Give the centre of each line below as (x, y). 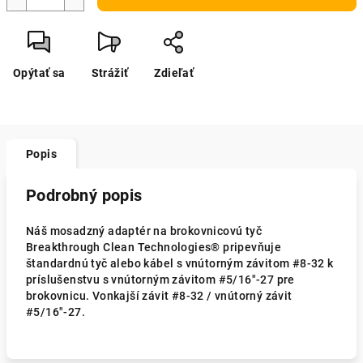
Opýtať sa (39, 73)
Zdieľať (174, 73)
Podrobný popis (84, 195)
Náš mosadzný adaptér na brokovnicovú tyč (144, 231)
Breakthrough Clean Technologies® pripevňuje (154, 247)
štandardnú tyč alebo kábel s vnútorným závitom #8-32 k (180, 263)
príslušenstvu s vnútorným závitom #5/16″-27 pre (160, 280)
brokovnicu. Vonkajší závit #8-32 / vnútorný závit (159, 296)
